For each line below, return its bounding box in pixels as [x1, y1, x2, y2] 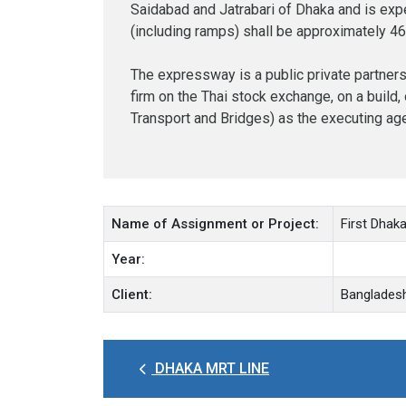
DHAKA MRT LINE [151, 360, 269, 377]
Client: [111, 286, 152, 303]
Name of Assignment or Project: [111, 216, 319, 232]
